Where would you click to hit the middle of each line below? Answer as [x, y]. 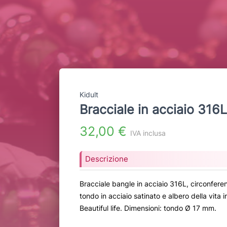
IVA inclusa [148, 133]
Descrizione [107, 159]
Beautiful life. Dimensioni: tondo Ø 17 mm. [148, 208]
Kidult [89, 95]
